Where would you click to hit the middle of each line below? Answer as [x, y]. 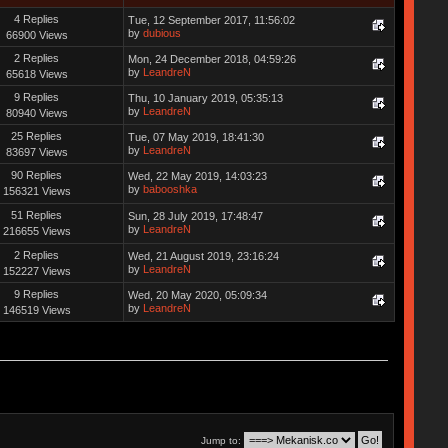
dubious [161, 32]
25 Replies [37, 135]
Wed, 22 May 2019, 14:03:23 [197, 175]
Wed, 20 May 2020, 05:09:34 [197, 294]
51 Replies [37, 214]
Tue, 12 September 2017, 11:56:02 [211, 19]
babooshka [169, 188]
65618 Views [36, 73]
